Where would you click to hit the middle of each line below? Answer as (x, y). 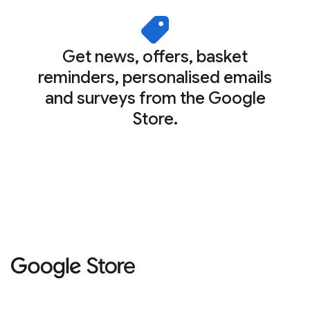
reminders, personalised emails (155, 77)
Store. (155, 119)
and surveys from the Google (155, 98)
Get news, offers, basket (155, 57)
